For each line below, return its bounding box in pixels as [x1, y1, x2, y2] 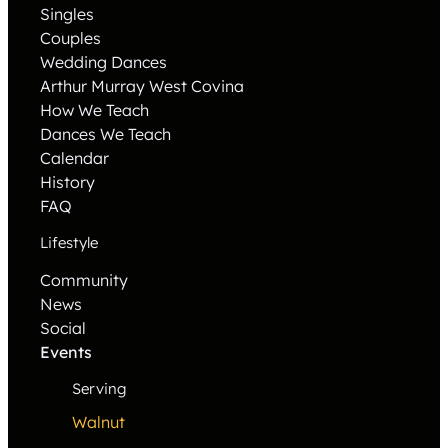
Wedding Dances [40, 51, 167, 72]
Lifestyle [40, 233, 98, 253]
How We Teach [40, 99, 149, 120]
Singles [40, 3, 94, 24]
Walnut [72, 412, 125, 432]
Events [40, 341, 92, 362]
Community [40, 269, 128, 290]
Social [40, 317, 86, 338]
